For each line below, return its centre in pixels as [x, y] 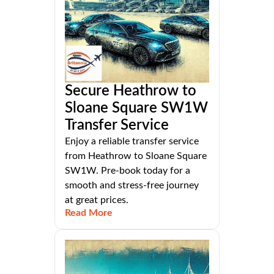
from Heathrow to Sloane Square [136, 156]
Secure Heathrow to [131, 91]
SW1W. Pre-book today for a [128, 171]
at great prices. [97, 200]
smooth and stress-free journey [132, 186]
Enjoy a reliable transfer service [132, 142]
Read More [89, 213]
